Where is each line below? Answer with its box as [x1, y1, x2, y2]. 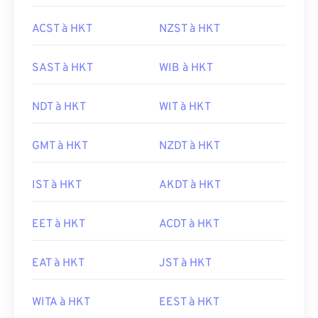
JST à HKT [159, 256, 212, 270]
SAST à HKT [32, 61, 93, 75]
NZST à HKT [159, 22, 220, 36]
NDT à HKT [32, 100, 86, 114]
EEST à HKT [159, 295, 219, 309]
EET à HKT [32, 217, 85, 231]
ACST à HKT [32, 22, 92, 36]
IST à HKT [32, 178, 82, 192]
